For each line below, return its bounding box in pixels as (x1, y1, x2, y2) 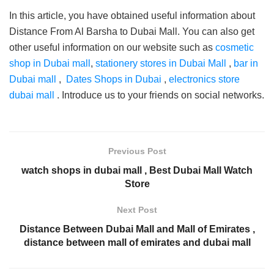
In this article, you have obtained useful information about (9, 10, 255, 21)
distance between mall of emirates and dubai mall (23, 237, 251, 248)
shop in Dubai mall (9, 58, 91, 69)
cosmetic (215, 42, 254, 53)
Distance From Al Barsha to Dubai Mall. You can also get (9, 26, 254, 37)
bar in (234, 58, 258, 69)
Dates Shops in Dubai (66, 74, 161, 85)
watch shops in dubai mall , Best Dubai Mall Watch (21, 165, 253, 176)
